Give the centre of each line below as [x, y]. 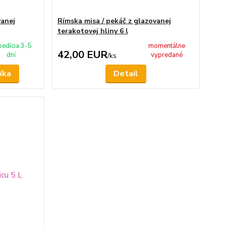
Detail [126, 74]
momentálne [167, 46]
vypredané [167, 55]
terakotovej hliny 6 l [93, 31]
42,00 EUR [82, 55]
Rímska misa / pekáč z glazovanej [114, 21]
